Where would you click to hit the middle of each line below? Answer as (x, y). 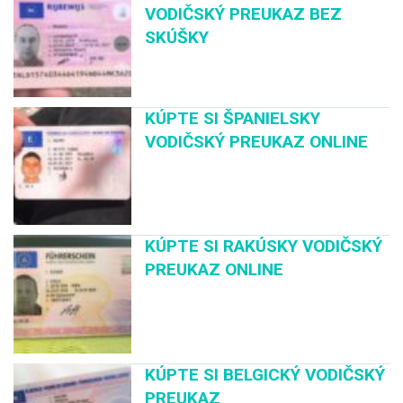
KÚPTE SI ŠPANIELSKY (233, 119)
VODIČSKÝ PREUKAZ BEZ (244, 13)
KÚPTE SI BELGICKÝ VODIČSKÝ (265, 374)
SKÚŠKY (177, 37)
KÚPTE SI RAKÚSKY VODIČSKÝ (264, 246)
